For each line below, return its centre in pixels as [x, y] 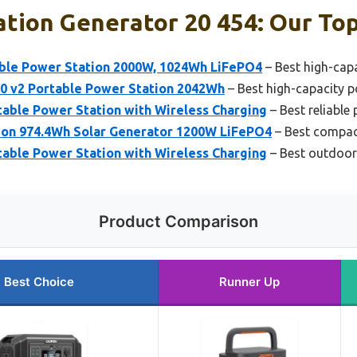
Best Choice [39, 282]
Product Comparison [178, 222]
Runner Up [249, 282]
